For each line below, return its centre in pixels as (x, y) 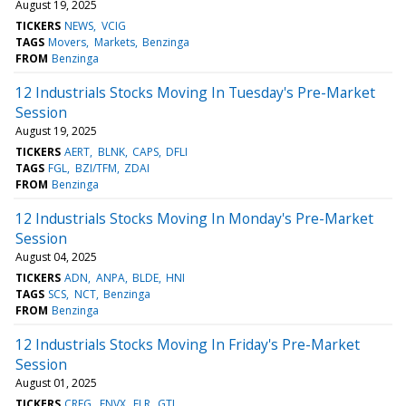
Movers (68, 42)
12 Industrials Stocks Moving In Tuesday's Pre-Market (195, 92)
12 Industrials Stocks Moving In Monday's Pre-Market (194, 218)
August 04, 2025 (56, 256)
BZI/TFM (96, 168)
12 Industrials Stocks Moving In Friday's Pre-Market (188, 344)
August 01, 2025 (56, 382)
